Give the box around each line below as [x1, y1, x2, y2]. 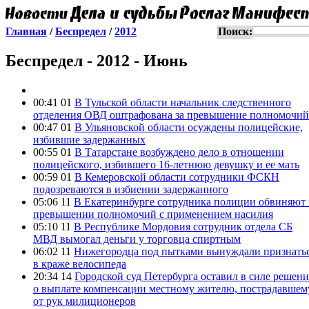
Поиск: [218, 26, 252, 37]
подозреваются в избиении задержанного [33, 183, 228, 195]
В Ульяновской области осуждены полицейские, [74, 121, 303, 133]
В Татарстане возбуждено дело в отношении [74, 146, 284, 158]
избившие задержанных [33, 133, 146, 146]
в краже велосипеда [33, 257, 126, 270]
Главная [6, 26, 47, 37]
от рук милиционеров [33, 295, 136, 307]
